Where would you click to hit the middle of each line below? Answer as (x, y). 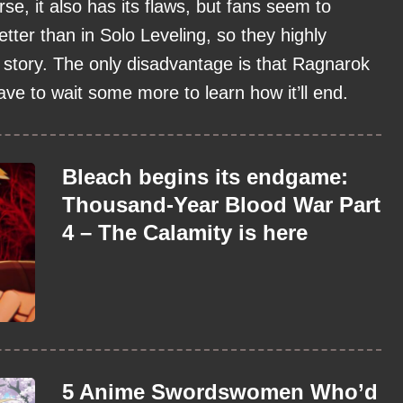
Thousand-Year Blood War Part (221, 205)
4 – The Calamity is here (185, 233)
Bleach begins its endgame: (205, 177)
